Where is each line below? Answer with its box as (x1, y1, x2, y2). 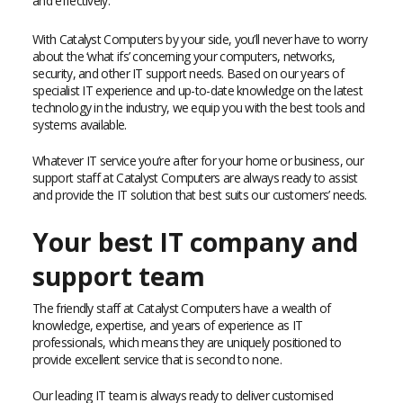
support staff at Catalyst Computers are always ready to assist (32, 169, 358, 186)
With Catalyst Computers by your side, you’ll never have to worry (32, 31, 368, 48)
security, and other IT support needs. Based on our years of (32, 65, 344, 82)
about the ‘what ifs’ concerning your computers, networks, (32, 48, 336, 65)
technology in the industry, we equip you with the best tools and (32, 99, 365, 116)
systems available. (32, 116, 127, 133)
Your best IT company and (32, 225, 359, 259)
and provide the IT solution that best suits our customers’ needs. (32, 186, 367, 203)
